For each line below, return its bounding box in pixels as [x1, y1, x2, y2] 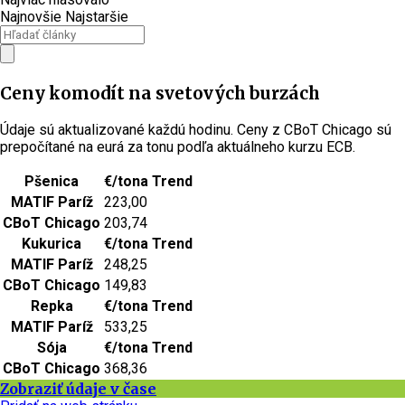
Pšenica [24, 172, 79, 190]
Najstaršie [65, 7, 128, 25]
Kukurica [22, 234, 81, 252]
